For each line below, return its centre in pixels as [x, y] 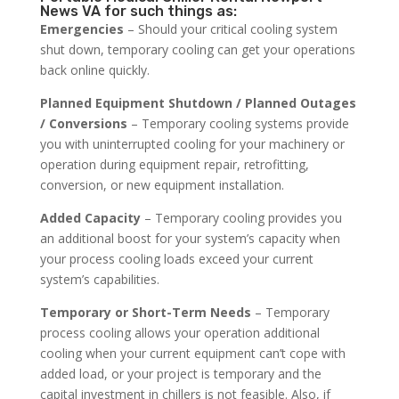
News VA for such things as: [138, 12]
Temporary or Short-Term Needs [145, 313]
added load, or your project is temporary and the [180, 374]
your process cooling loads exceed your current [176, 259]
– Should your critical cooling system [230, 29]
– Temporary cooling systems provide [238, 124]
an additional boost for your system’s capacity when [190, 239]
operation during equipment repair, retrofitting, [174, 165]
